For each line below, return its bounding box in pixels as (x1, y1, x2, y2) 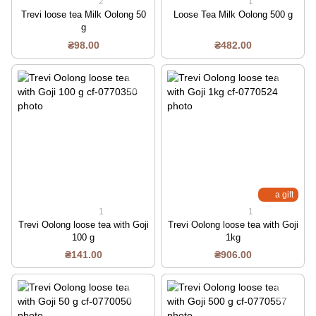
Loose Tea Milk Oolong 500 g (173, 9, 293, 20)
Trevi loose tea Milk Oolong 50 (20, 9, 146, 20)
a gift (275, 189, 293, 200)
